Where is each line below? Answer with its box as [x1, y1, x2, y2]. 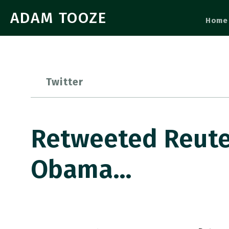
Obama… [31, 154, 132, 185]
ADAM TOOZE [10, 9, 107, 27]
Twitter [46, 76, 84, 88]
